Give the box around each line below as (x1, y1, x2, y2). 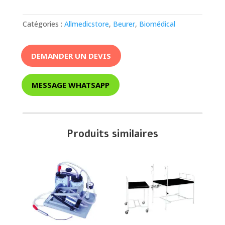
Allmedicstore (64, 19, 109, 29)
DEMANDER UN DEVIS (31, 50, 111, 61)
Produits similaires (66, 127, 158, 141)
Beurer (113, 19, 135, 29)
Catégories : (22, 19, 64, 29)
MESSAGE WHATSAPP (31, 79, 109, 90)
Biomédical (139, 19, 175, 29)
